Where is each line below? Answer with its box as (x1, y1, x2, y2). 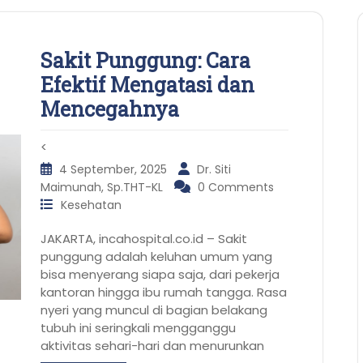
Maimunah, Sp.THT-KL (41, 179, 166, 196)
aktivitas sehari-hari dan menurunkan (41, 337, 264, 355)
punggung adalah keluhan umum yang (41, 248, 272, 266)
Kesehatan (61, 197, 122, 214)
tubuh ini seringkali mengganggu (41, 319, 236, 337)
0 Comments (198, 179, 274, 196)
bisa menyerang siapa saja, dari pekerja (41, 266, 280, 284)
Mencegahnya (41, 96, 179, 123)
